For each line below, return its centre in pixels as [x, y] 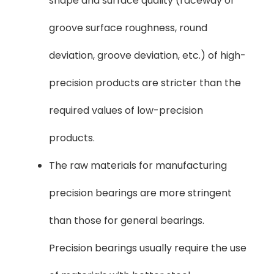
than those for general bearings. [127, 221]
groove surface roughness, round [128, 28]
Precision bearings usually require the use [148, 248]
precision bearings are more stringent [140, 193]
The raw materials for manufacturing [138, 166]
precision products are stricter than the [145, 83]
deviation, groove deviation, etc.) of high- [147, 56]
